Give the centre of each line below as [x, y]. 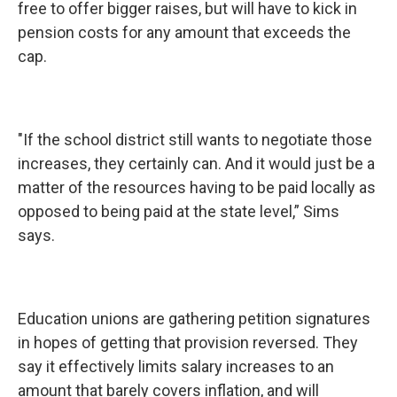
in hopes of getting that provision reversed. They [188, 343]
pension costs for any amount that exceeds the [184, 32]
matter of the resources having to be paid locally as [197, 187]
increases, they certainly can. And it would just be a [196, 163]
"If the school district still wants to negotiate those [195, 140]
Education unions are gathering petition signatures [194, 319]
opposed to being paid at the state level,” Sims [179, 211]
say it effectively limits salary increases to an [176, 366]
